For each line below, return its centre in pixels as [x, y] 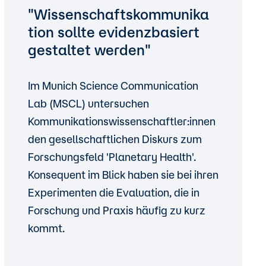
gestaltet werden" [89, 50]
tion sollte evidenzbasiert [113, 32]
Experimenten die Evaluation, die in [113, 192]
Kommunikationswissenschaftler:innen [121, 121]
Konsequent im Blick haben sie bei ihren [123, 175]
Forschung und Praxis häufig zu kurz [116, 210]
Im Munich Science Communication [113, 85]
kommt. [46, 228]
